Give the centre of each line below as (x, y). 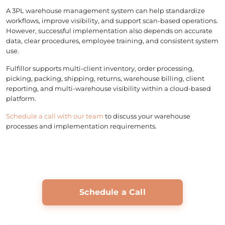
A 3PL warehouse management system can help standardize (105, 10)
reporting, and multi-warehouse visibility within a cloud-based (108, 88)
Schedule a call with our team (55, 116)
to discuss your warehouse (147, 116)
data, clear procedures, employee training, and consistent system (112, 40)
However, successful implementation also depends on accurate (109, 30)
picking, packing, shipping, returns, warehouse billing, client (105, 78)
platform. (21, 98)
